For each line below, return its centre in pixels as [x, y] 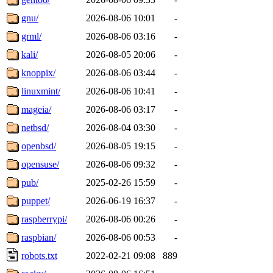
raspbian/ [39, 237]
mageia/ [36, 109]
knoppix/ [38, 73]
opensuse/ [40, 164]
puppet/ [36, 200]
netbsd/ [35, 127]
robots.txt [39, 255]
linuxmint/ [41, 91]
